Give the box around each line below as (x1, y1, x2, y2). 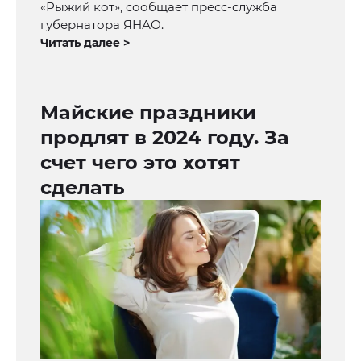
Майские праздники (40, 101, 256, 125)
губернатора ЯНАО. (40, 17, 164, 33)
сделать (40, 176, 125, 200)
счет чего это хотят (40, 151, 240, 175)
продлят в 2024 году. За (40, 126, 289, 150)
